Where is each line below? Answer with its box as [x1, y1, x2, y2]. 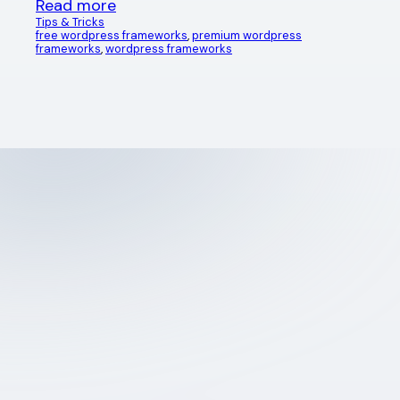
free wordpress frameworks [36, 27, 187, 43]
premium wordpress [192, 27, 302, 43]
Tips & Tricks [36, 13, 104, 29]
